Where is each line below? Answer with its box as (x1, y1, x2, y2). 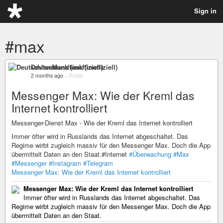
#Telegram (83, 158, 113, 168)
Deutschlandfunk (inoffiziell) (31, 62, 117, 72)
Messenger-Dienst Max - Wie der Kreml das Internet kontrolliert (11, 118, 193, 127)
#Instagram (49, 158, 81, 168)
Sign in (194, 6, 217, 15)
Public (69, 72, 83, 79)
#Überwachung (129, 149, 171, 159)
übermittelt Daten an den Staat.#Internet (11, 149, 129, 159)
